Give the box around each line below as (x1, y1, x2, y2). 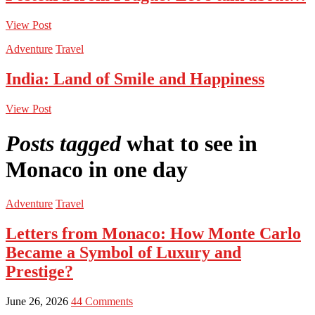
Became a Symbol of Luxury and (6, 243, 241, 262)
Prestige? (6, 262, 73, 281)
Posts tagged (6, 130, 121, 156)
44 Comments (71, 295, 133, 307)
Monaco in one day (6, 156, 188, 182)
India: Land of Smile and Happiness (6, 70, 264, 89)
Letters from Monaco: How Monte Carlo (6, 224, 301, 243)
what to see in (127, 130, 257, 156)
